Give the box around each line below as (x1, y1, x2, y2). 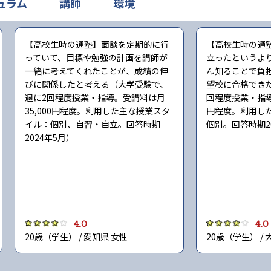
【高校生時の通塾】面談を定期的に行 (25, 38, 169, 50)
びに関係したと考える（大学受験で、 (25, 78, 168, 90)
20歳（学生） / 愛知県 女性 (25, 230, 128, 243)
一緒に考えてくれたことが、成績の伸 (25, 65, 168, 77)
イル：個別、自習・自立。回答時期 (25, 118, 160, 130)
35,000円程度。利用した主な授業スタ (25, 105, 170, 117)
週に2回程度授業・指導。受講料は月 (25, 91, 165, 103)
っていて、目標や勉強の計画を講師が (25, 51, 168, 64)
